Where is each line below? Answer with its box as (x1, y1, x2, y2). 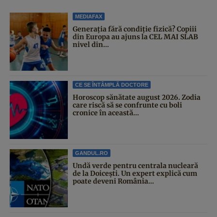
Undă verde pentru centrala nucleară (73, 161, 198, 170)
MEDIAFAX (75, 13, 102, 19)
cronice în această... (73, 108, 139, 117)
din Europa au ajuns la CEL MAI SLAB (73, 32, 198, 41)
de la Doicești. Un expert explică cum (73, 169, 197, 178)
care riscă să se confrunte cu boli (73, 100, 182, 109)
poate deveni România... (73, 176, 154, 186)
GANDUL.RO (75, 150, 108, 156)
